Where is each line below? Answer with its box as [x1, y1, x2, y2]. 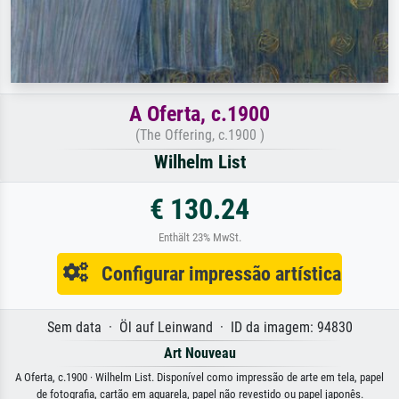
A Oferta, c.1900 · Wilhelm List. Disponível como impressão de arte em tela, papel [15, 370, 384, 384]
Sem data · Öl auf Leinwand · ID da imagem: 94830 [46, 318, 353, 336]
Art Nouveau [163, 344, 236, 362]
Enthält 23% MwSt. [158, 230, 241, 244]
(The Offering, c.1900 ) [134, 126, 265, 143]
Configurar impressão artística [88, 261, 341, 285]
